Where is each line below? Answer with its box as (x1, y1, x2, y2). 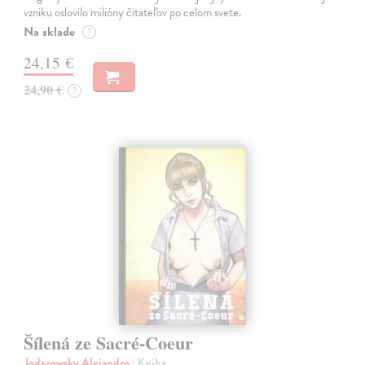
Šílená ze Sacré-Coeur (24, 329, 194, 357)
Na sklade (24, 21, 76, 42)
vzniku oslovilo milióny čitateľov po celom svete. (24, 2, 242, 21)
